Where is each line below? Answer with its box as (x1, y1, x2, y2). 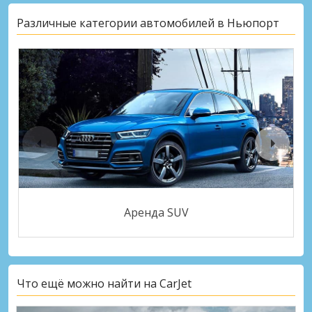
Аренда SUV (123, 205, 189, 221)
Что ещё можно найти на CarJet (17, 276, 192, 292)
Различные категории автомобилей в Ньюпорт (17, 15, 279, 31)
